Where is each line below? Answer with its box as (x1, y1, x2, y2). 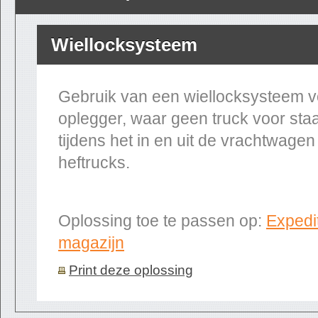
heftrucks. (58, 153, 130, 172)
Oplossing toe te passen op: (58, 212, 266, 230)
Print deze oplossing (69, 263, 193, 278)
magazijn (58, 234, 124, 252)
